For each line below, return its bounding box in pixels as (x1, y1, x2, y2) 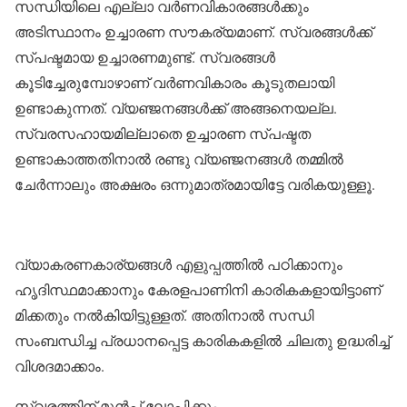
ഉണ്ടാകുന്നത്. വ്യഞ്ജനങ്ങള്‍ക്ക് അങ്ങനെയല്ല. (15, 98, 337, 117)
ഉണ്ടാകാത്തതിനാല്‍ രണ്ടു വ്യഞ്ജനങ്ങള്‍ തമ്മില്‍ (15, 149, 343, 168)
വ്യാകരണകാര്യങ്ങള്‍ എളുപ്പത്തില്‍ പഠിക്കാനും (15, 254, 342, 273)
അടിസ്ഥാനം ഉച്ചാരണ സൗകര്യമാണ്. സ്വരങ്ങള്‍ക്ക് (15, 22, 372, 41)
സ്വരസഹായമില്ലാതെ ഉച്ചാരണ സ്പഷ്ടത (15, 124, 311, 143)
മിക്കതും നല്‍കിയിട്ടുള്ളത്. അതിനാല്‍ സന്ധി (15, 305, 313, 324)
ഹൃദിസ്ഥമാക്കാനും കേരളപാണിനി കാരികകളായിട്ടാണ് (15, 280, 381, 299)
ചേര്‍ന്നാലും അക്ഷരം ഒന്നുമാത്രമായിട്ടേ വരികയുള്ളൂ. (15, 174, 375, 194)
